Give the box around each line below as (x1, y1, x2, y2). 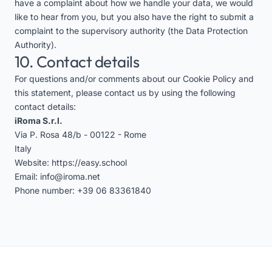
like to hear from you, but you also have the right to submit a (15, 12, 254, 22)
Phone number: (15, 185, 77, 195)
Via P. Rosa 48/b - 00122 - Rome (15, 129, 146, 140)
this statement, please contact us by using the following (15, 87, 236, 98)
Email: (15, 171, 40, 182)
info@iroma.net (40, 171, 100, 182)
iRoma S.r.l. (15, 115, 63, 126)
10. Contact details (15, 52, 140, 72)
